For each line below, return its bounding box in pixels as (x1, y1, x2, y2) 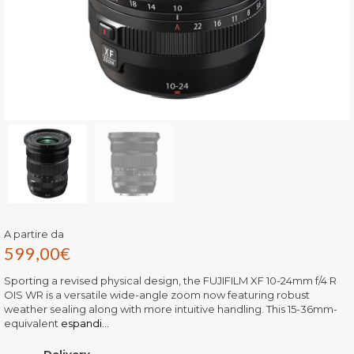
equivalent (4, 316, 58, 330)
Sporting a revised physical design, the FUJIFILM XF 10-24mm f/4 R (4, 273, 337, 287)
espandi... (58, 316, 109, 330)
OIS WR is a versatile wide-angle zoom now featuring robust (4, 288, 310, 301)
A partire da (4, 227, 64, 240)
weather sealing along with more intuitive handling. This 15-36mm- (4, 302, 337, 315)
